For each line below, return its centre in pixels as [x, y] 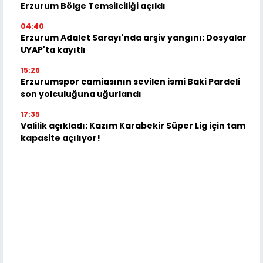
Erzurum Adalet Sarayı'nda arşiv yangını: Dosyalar [134, 37]
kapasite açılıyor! [60, 138]
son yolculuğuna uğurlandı [81, 94]
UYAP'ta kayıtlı [53, 50]
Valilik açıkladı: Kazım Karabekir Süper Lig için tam [133, 125]
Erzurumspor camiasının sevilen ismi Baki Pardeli [130, 81]
